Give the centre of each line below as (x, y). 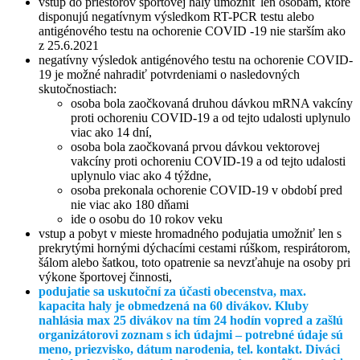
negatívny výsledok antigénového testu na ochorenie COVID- (196, 59)
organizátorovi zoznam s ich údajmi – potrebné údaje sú (191, 334)
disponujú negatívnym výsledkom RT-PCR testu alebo (176, 16)
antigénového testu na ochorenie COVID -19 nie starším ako (192, 31)
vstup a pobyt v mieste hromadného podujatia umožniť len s (190, 233)
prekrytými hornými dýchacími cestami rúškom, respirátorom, (194, 247)
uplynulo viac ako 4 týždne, (141, 175)
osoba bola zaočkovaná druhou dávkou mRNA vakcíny (212, 103)
